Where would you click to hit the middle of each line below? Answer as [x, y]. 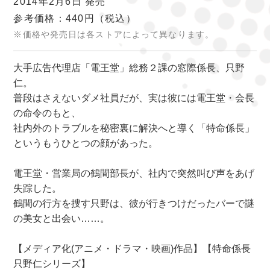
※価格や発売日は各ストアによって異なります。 [114, 35]
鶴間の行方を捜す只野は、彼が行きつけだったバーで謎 [134, 204]
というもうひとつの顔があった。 [86, 143]
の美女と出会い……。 [62, 219]
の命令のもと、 [47, 113]
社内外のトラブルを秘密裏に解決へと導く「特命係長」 [134, 128]
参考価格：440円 [54, 19]
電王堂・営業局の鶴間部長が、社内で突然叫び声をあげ [134, 174]
